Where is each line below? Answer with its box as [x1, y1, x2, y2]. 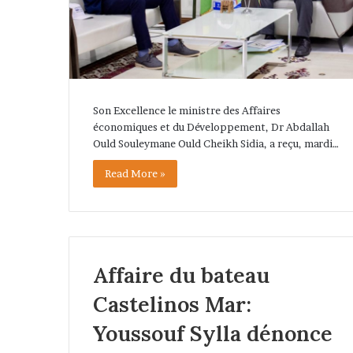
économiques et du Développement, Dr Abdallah [93, 120, 329, 133]
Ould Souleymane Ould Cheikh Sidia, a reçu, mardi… [93, 136, 339, 150]
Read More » [105, 166, 165, 180]
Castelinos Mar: [93, 291, 251, 318]
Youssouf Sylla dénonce [93, 320, 333, 347]
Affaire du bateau [93, 262, 269, 289]
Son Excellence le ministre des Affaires [93, 103, 281, 117]
